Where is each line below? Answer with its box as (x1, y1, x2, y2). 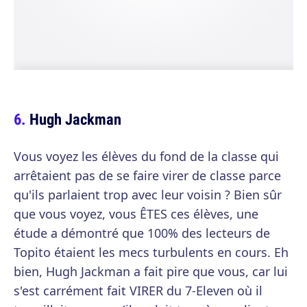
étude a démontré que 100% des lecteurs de (14, 225, 270, 241)
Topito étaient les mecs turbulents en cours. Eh (14, 244, 288, 260)
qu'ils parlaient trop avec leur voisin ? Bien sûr (14, 186, 282, 203)
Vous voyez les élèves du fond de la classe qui (14, 148, 279, 164)
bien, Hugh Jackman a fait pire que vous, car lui (14, 263, 288, 280)
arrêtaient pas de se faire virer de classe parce (14, 167, 281, 184)
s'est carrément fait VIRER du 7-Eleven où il (14, 282, 262, 299)
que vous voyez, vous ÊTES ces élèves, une (14, 206, 258, 222)
